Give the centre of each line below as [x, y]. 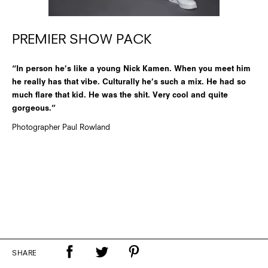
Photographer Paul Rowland [61, 128]
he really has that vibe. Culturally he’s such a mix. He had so [129, 83]
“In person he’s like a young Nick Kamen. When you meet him [131, 69]
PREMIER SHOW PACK [82, 40]
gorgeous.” [34, 109]
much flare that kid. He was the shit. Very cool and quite [120, 96]
